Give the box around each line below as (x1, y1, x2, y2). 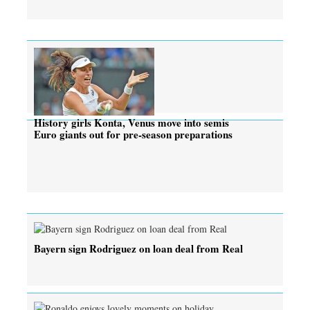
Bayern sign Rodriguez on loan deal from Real (34, 240, 243, 256)
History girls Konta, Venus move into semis (34, 114, 229, 130)
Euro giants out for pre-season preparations (34, 126, 232, 142)
